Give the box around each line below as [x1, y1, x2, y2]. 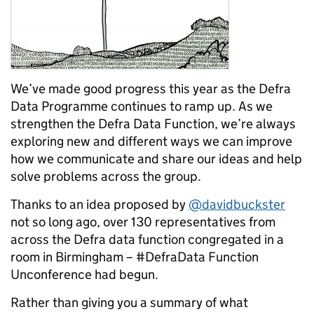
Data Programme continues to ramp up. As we [11, 98, 273, 114]
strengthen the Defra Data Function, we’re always [11, 116, 296, 132]
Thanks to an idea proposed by [11, 196, 189, 212]
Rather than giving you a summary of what [11, 294, 248, 310]
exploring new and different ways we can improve [11, 133, 292, 149]
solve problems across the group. [11, 168, 201, 184]
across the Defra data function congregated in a [11, 231, 284, 247]
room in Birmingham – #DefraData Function [11, 249, 259, 265]
